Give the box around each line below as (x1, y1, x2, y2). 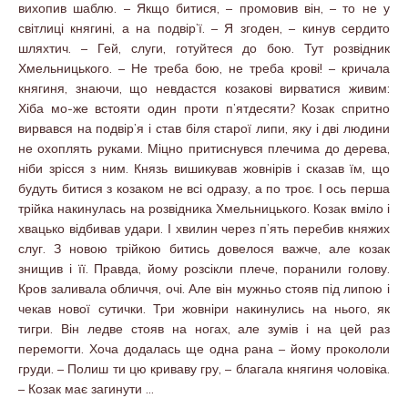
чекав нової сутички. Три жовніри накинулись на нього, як (18, 300, 390, 317)
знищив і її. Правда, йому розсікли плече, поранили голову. (18, 260, 390, 277)
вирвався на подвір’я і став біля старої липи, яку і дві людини (18, 119, 390, 137)
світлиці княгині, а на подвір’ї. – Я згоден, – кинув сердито (18, 19, 390, 36)
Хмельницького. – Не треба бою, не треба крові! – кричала (18, 59, 390, 76)
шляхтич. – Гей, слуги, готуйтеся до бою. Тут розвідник (18, 39, 390, 56)
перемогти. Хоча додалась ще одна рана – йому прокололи (18, 340, 390, 357)
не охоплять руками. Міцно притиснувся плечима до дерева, (18, 139, 390, 157)
